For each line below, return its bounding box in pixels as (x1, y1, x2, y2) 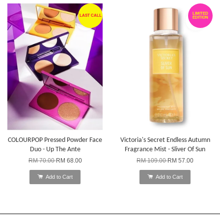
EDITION (192, 15, 208, 20)
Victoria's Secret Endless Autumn (120, 136, 210, 144)
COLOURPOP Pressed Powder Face (8, 136, 102, 144)
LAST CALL (79, 13, 102, 18)
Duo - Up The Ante (29, 145, 81, 153)
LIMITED (192, 11, 208, 16)
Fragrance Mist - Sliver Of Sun (125, 145, 205, 153)
